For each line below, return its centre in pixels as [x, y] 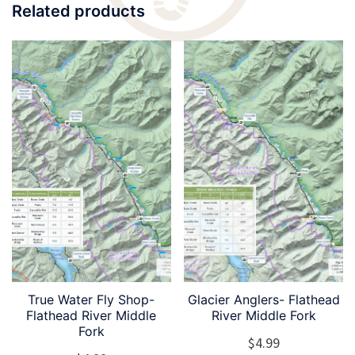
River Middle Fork [263, 316]
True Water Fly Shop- [92, 300]
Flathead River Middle [92, 316]
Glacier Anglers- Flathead [263, 300]
